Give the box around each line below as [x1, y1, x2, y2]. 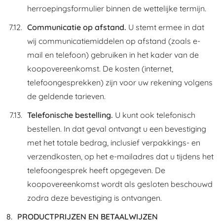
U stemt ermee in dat [126, 22, 204, 32]
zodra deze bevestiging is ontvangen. [27, 193, 162, 203]
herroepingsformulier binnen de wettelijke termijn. [27, 3, 206, 13]
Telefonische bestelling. [27, 110, 113, 120]
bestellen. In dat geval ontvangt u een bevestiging [27, 124, 206, 134]
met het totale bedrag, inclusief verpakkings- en [27, 138, 200, 147]
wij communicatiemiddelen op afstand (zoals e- [27, 36, 200, 46]
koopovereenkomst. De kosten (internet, [27, 64, 173, 74]
